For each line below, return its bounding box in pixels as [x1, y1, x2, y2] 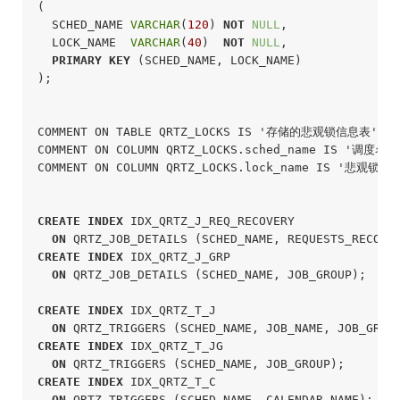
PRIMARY [51, 53, 102, 67]
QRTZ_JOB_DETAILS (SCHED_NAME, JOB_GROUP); [65, 267, 366, 281]
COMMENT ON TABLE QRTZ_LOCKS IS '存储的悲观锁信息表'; [37, 124, 385, 138]
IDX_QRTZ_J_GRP [122, 249, 230, 263]
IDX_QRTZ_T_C [122, 374, 216, 388]
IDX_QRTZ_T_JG [122, 338, 223, 353]
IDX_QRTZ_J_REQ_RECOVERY [122, 213, 295, 228]
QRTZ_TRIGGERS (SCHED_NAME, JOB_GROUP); [65, 356, 345, 371]
